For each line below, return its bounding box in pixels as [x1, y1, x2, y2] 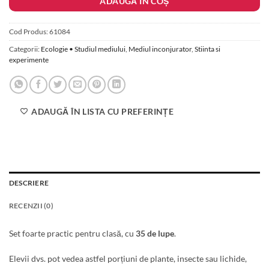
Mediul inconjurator [128, 45, 192, 53]
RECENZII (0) [9, 202, 53, 210]
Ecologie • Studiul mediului [41, 45, 125, 53]
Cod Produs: [9, 28, 49, 36]
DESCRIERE [9, 179, 49, 187]
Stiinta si [195, 45, 220, 53]
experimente [9, 56, 49, 64]
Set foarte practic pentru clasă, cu [9, 228, 136, 238]
